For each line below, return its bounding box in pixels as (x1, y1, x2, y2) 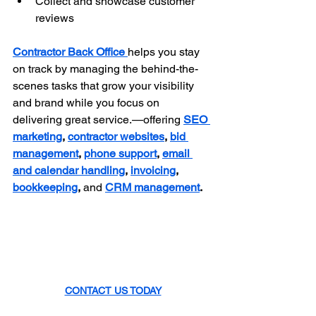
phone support (84, 147, 157, 161)
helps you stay (128, 45, 202, 59)
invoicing (130, 164, 176, 178)
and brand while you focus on (13, 96, 162, 110)
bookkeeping (13, 181, 78, 195)
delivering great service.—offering (13, 113, 183, 127)
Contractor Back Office (13, 45, 128, 59)
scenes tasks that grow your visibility (13, 79, 197, 93)
